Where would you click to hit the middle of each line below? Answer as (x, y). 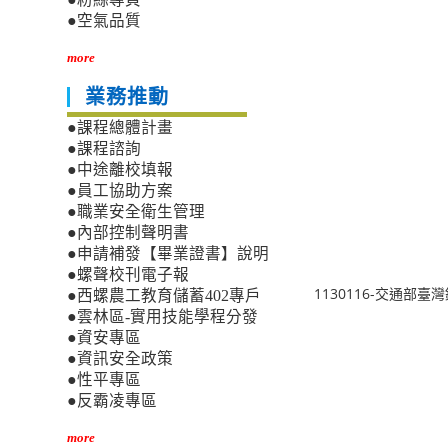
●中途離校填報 (120, 170)
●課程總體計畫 (120, 128)
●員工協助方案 (120, 191)
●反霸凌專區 (112, 401)
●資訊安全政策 (120, 359)
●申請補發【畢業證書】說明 (168, 254)
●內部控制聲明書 (128, 233)
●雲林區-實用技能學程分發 (163, 317)
